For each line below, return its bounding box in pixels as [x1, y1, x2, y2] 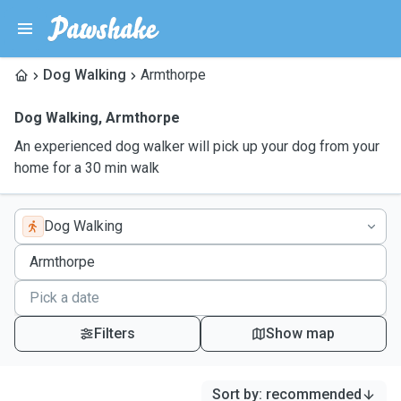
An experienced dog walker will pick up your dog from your [14, 138, 380, 155]
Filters [93, 325, 135, 342]
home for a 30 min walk [14, 159, 159, 176]
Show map [266, 325, 336, 342]
